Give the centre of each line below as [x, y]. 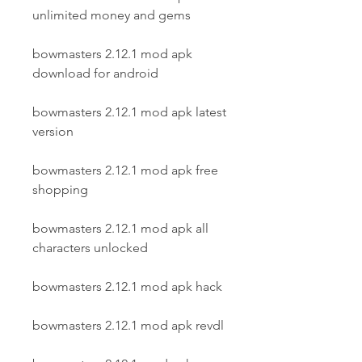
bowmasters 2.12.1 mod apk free [125, 170]
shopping [60, 189]
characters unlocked [90, 248]
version [53, 131]
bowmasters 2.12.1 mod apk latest [129, 112]
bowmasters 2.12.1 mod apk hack [127, 286]
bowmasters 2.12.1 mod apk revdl [128, 325]
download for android [95, 73]
